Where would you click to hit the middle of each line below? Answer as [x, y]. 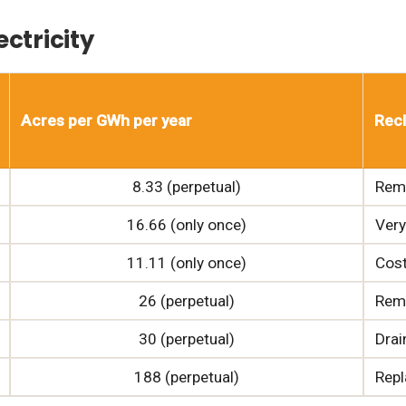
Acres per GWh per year [107, 120]
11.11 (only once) [187, 262]
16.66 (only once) [187, 224]
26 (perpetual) [187, 300]
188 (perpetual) [187, 377]
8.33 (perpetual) [187, 186]
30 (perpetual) [187, 338]
